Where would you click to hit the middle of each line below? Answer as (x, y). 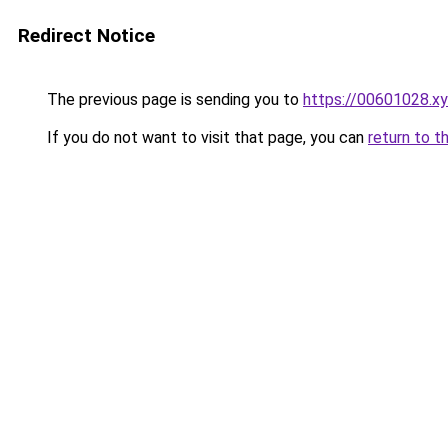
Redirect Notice (86, 35)
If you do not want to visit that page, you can (205, 137)
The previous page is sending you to (173, 99)
